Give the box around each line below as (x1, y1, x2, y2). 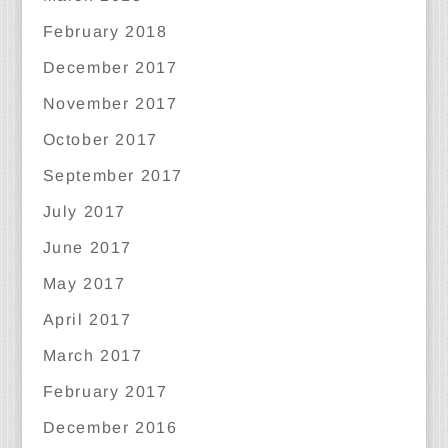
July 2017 (42, 203, 126, 220)
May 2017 (42, 275, 126, 292)
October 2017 (42, 131, 158, 148)
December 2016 (42, 419, 178, 436)
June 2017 (42, 239, 132, 256)
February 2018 (42, 23, 168, 40)
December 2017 (42, 59, 178, 76)
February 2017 (42, 383, 168, 400)
